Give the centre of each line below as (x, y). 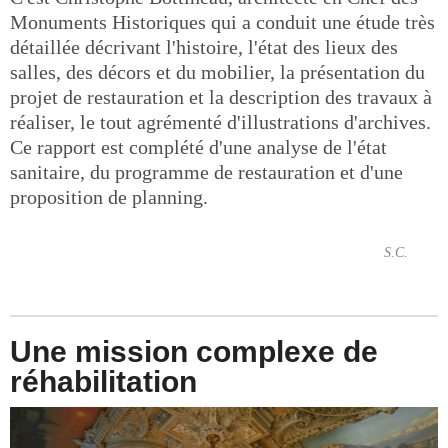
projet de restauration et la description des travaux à (221, 97)
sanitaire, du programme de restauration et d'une (206, 172)
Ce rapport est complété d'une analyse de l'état (198, 147)
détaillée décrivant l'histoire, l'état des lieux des (204, 47)
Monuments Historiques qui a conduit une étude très (222, 22)
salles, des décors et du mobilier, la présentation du (217, 72)
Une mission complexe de (194, 351)
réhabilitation (103, 381)
